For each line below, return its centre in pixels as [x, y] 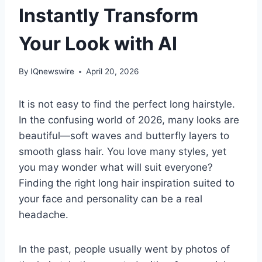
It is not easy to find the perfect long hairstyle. [127, 104]
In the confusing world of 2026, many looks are [129, 120]
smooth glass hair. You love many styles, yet [123, 152]
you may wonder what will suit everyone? [116, 168]
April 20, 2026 [113, 72]
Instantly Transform [108, 15]
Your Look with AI [98, 43]
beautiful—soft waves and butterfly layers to [124, 136]
